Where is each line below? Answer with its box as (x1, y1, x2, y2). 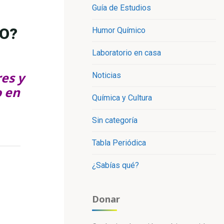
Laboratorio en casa (92, 48, 161, 58)
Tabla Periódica (92, 138, 146, 148)
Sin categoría (92, 115, 138, 125)
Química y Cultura (92, 93, 152, 103)
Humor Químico (92, 25, 146, 35)
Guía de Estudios (92, 3, 151, 13)
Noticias (92, 70, 121, 80)
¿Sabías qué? (92, 160, 139, 170)
